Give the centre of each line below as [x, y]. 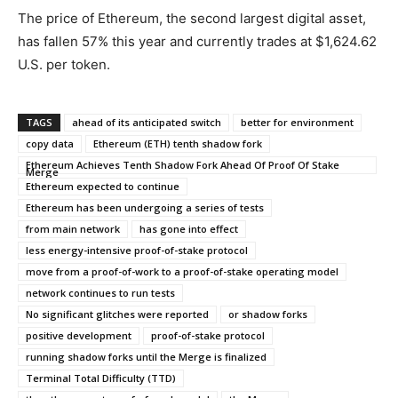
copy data [50, 143]
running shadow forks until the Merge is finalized [146, 356]
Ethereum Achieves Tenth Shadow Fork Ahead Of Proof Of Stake [183, 164]
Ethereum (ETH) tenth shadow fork [178, 143]
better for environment [297, 122]
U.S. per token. [64, 64]
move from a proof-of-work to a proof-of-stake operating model [182, 271]
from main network [73, 228]
